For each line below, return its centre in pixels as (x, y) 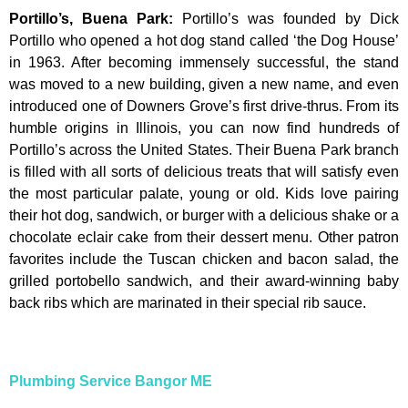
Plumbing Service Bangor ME (111, 382)
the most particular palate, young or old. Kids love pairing (204, 193)
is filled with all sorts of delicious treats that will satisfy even (204, 171)
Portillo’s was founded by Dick (291, 18)
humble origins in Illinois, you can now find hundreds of (204, 127)
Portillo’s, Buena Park (89, 18)
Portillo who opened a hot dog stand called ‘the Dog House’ (204, 40)
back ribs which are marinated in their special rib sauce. (188, 302)
